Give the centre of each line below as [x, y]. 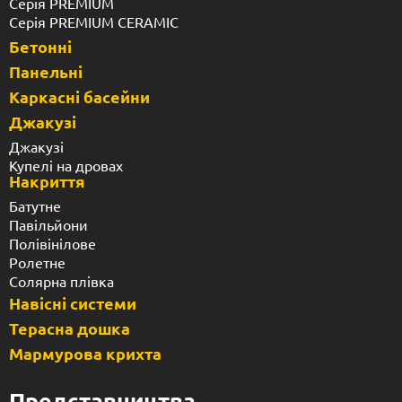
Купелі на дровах [66, 165]
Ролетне [37, 262]
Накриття [47, 180]
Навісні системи [73, 302]
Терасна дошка [70, 328]
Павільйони [48, 224]
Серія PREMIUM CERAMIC [94, 21]
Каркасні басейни [79, 96]
